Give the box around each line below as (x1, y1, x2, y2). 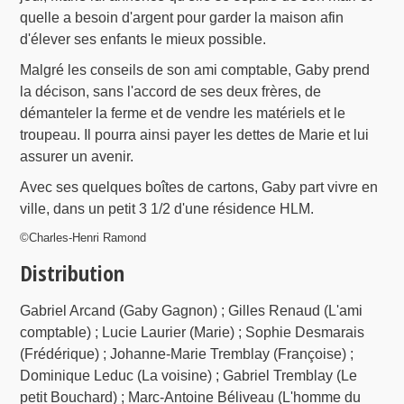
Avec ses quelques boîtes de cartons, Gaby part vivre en (20, 179, 379, 196)
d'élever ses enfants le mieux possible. (20, 32, 267, 48)
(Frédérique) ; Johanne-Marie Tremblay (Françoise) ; (20, 346, 354, 363)
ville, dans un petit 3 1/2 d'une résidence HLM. (20, 201, 315, 217)
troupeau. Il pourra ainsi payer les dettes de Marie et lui (20, 127, 370, 143)
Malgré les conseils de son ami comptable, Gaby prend (20, 62, 371, 78)
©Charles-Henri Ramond (20, 231, 147, 245)
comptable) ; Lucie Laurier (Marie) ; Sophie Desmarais (20, 325, 365, 341)
